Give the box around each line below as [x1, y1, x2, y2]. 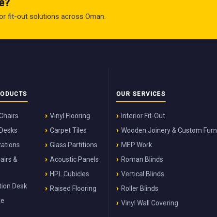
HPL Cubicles [50, 170, 90, 178]
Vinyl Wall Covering [121, 199, 178, 207]
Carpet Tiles [50, 126, 87, 134]
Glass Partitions [50, 140, 98, 149]
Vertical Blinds [121, 170, 164, 178]
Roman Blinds [121, 155, 163, 163]
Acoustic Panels [50, 155, 99, 163]
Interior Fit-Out [121, 111, 165, 120]
